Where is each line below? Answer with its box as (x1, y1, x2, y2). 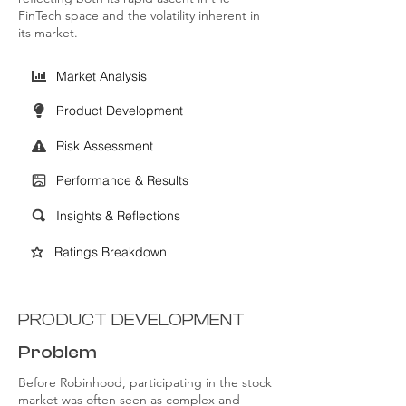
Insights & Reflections (56, 208, 180, 224)
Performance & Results (56, 172, 188, 188)
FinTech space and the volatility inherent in (18, 7, 260, 24)
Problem (18, 342, 97, 362)
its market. (18, 24, 78, 41)
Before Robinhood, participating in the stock (18, 374, 272, 391)
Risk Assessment (56, 138, 153, 154)
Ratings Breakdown (54, 244, 167, 260)
